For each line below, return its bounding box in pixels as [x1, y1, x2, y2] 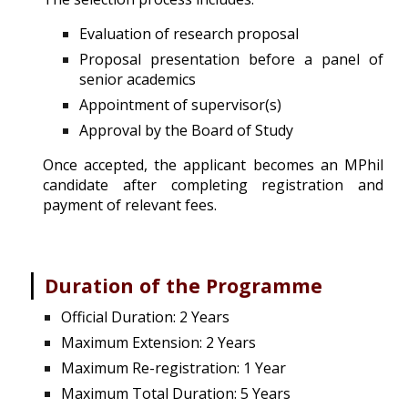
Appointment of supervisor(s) [79, 94, 282, 115]
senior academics [79, 68, 197, 89]
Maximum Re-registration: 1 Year [61, 357, 287, 378]
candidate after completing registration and [43, 174, 383, 195]
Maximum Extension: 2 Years [61, 331, 257, 352]
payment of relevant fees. [43, 194, 218, 215]
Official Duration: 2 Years [61, 306, 230, 327]
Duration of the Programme [45, 271, 323, 299]
